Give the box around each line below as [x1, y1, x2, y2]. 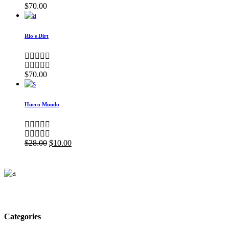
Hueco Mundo [25, 101, 59, 107]
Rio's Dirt [25, 32, 49, 39]
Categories [4, 212, 41, 221]
